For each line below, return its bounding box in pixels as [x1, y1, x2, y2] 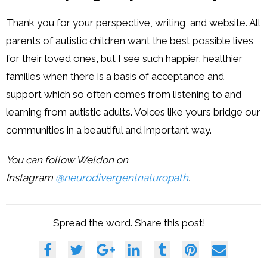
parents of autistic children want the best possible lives [6, 34, 253, 46]
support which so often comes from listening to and [6, 88, 241, 100]
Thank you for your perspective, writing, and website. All [6, 16, 260, 29]
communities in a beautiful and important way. [6, 123, 212, 136]
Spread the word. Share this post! [52, 216, 206, 229]
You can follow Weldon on [6, 153, 128, 166]
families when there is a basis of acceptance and [6, 70, 224, 82]
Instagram [6, 171, 55, 184]
